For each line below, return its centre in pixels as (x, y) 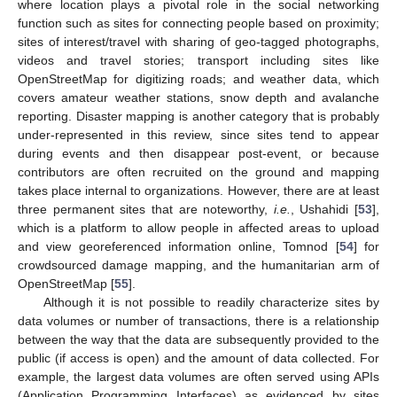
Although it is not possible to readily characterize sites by (211, 302)
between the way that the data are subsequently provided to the (198, 339)
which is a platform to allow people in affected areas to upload (198, 227)
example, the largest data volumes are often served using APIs (198, 376)
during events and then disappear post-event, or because (198, 153)
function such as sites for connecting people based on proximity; (198, 23)
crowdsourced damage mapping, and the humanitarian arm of (198, 265)
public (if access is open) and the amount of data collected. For (198, 358)
